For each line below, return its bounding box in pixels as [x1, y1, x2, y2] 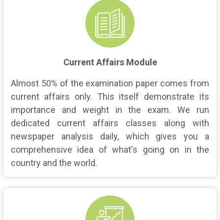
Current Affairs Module [63, 56, 157, 67]
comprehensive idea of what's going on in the [11, 144, 209, 155]
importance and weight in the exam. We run [11, 104, 209, 115]
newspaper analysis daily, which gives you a [11, 131, 209, 141]
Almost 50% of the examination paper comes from [11, 78, 209, 88]
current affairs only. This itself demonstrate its [11, 91, 209, 102]
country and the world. [11, 157, 97, 168]
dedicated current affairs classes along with [11, 117, 209, 128]
